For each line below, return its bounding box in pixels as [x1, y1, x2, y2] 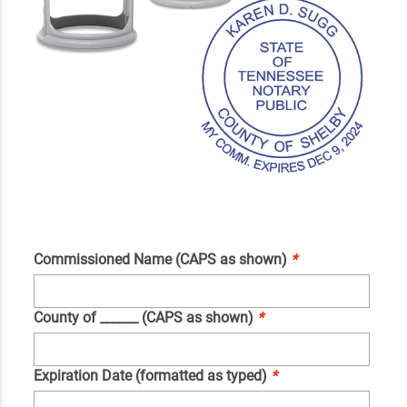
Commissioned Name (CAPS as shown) [33, 250, 291, 268]
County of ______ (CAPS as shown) [33, 308, 257, 326]
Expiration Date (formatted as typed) [33, 366, 271, 384]
